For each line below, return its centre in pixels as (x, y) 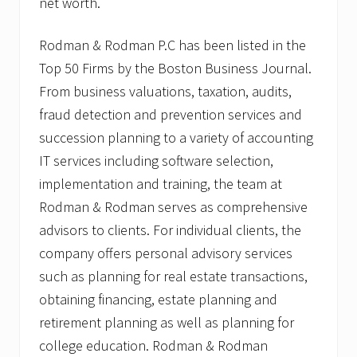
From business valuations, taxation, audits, (165, 92)
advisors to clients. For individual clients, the (170, 230)
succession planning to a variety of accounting (176, 138)
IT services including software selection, (156, 161)
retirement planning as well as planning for (167, 323)
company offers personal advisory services (166, 253)
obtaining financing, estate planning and (158, 300)
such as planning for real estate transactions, (173, 277)
